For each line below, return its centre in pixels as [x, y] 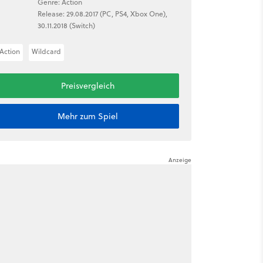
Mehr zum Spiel [87, 116]
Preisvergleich [87, 86]
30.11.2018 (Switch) [66, 25]
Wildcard [46, 51]
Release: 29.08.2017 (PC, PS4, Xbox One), [102, 14]
